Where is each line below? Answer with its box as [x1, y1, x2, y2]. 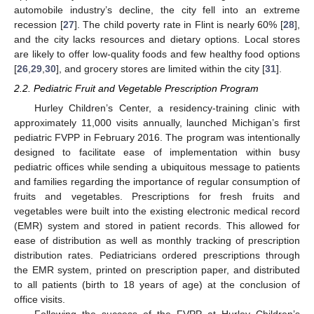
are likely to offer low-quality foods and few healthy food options [14, 48, 300, 60]
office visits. [14, 294, 65, 306]
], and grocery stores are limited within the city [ [56, 63, 265, 74]
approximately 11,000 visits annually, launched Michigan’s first [14, 117, 300, 129]
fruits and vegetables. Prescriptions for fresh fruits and [14, 191, 300, 203]
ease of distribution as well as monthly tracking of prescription [14, 235, 300, 247]
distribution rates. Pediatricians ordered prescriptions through [14, 250, 300, 261]
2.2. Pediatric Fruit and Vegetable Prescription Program [14, 83, 259, 95]
